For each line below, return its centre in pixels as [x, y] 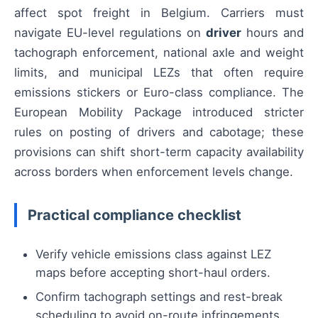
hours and [273, 32]
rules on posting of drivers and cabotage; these [159, 132]
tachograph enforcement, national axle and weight [159, 52]
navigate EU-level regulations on [110, 32]
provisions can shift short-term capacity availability [159, 152]
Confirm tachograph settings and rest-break [159, 296]
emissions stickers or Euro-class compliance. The [159, 92]
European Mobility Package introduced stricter [159, 112]
